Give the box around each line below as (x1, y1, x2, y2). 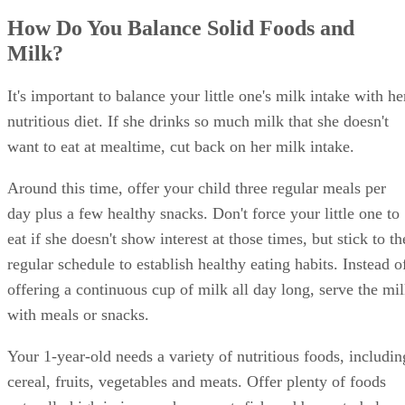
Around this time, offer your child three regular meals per (7, 179, 386, 198)
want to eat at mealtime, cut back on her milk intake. (7, 137, 354, 156)
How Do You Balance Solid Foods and (7, 15, 354, 40)
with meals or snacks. (7, 306, 149, 325)
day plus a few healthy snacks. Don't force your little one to (7, 204, 400, 223)
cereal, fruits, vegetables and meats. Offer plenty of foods (7, 372, 386, 391)
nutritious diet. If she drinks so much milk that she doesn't (7, 112, 389, 131)
